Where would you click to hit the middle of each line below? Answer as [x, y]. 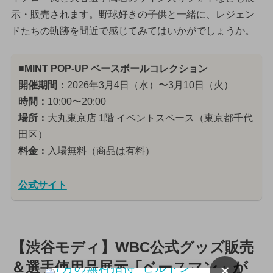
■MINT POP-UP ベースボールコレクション [113, 69]
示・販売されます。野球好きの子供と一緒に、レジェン [133, 14]
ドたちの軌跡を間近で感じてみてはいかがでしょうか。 [133, 30]
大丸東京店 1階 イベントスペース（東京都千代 [150, 118]
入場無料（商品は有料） [101, 151]
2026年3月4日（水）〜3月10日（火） [150, 85]
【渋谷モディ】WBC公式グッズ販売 [132, 247]
